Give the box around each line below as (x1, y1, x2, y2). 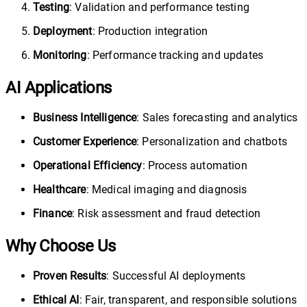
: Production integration (92, 25, 208, 38)
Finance (33, 207, 73, 221)
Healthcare (33, 183, 86, 197)
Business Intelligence (33, 111, 137, 125)
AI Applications (5, 78, 112, 98)
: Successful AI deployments (106, 269, 246, 283)
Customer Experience (33, 135, 137, 149)
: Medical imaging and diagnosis (86, 183, 247, 197)
